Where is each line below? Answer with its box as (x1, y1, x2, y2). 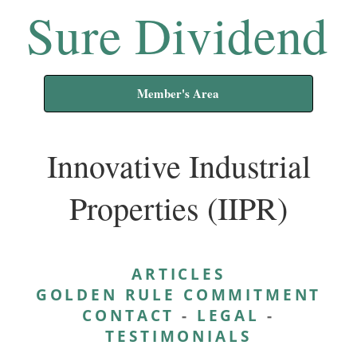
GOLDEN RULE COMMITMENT (35, 284, 322, 305)
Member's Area (137, 84, 220, 102)
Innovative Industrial (46, 144, 311, 186)
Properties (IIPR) (69, 186, 288, 229)
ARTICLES (131, 263, 226, 284)
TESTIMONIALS (105, 325, 252, 347)
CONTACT (82, 304, 175, 326)
